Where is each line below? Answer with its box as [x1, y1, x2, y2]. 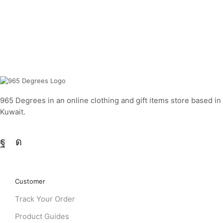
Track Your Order [14, 194, 75, 204]
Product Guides [14, 212, 69, 222]
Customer [14, 177, 45, 186]
